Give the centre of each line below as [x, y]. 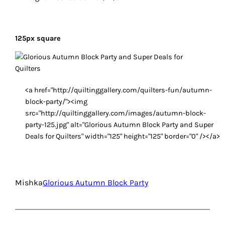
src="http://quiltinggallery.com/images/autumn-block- [116, 114]
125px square [38, 38]
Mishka [29, 183]
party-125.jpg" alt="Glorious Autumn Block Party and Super [120, 125]
